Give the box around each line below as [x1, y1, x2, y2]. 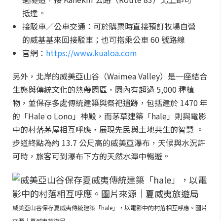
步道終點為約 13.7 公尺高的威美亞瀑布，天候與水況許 [12, 137, 205, 148]
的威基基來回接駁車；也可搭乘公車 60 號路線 [22, 34, 185, 45]
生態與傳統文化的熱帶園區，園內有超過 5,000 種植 [12, 83, 194, 95]
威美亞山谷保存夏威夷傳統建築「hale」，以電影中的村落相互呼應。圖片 [12, 203, 207, 212]
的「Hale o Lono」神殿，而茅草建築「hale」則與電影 [12, 110, 206, 122]
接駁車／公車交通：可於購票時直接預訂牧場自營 [22, 20, 196, 32]
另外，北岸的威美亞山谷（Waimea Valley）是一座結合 [12, 70, 207, 82]
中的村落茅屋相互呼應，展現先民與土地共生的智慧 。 [12, 123, 204, 135]
